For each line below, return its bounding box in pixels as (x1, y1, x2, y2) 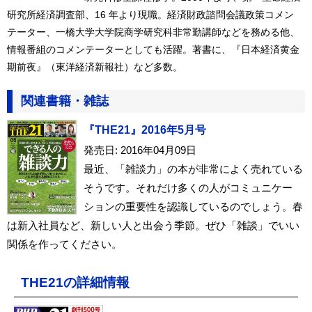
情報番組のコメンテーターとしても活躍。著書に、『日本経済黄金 (7, 44, 299, 56)
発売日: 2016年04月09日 (84, 144, 196, 157)
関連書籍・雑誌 (21, 94, 109, 109)
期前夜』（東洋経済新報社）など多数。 (7, 61, 182, 73)
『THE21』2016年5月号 (84, 124, 206, 136)
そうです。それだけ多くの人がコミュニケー (84, 182, 292, 194)
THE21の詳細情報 (21, 275, 130, 290)
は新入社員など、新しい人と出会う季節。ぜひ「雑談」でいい (7, 219, 299, 232)
